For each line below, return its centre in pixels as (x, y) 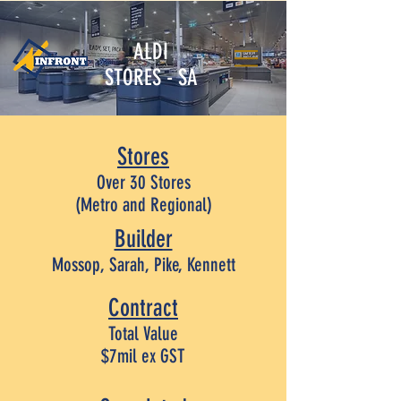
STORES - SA (151, 77)
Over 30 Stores (143, 182)
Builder (143, 239)
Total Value (143, 333)
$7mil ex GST (143, 356)
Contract (143, 308)
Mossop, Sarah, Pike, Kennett (143, 264)
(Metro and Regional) (143, 205)
